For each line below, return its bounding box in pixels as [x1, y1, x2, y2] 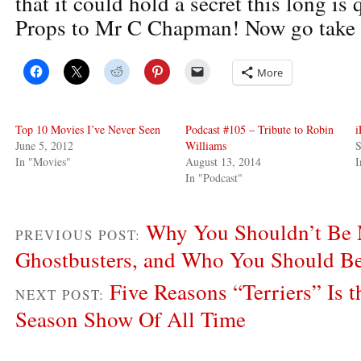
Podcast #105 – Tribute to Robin [185, 121, 334, 137]
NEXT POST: [15, 284, 110, 304]
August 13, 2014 [185, 153, 262, 169]
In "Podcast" [185, 169, 243, 185]
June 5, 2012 [15, 137, 73, 153]
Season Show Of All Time [15, 304, 246, 334]
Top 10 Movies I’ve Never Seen [15, 121, 160, 137]
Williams [185, 137, 227, 153]
